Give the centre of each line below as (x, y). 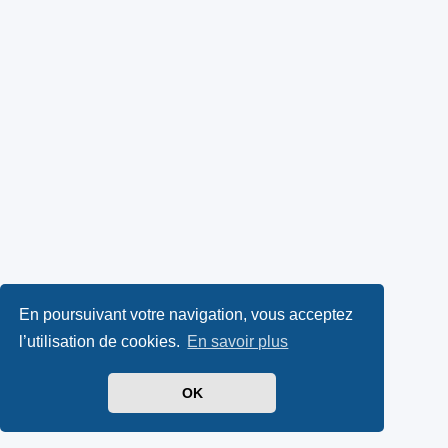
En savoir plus (238, 342)
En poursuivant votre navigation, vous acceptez (186, 314)
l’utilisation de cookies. (102, 342)
